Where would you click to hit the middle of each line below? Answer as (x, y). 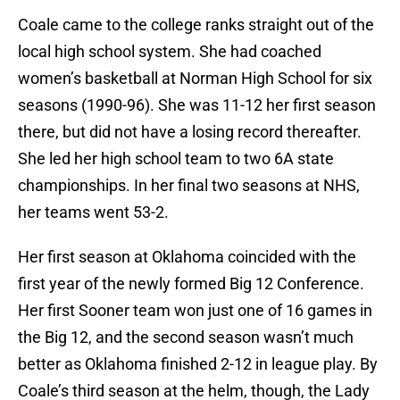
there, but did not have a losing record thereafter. (190, 132)
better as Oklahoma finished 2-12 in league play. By (198, 364)
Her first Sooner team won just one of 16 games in (195, 311)
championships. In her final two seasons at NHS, (189, 186)
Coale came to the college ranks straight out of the (196, 25)
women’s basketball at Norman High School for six (195, 79)
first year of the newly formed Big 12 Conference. (191, 284)
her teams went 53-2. (93, 212)
